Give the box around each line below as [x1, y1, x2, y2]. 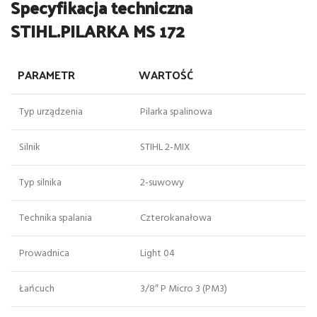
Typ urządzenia [19, 104, 83, 121]
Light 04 [140, 246, 175, 263]
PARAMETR [18, 64, 75, 86]
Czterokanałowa [140, 210, 212, 227]
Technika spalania [19, 210, 92, 227]
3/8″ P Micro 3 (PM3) [140, 281, 227, 298]
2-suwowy [140, 175, 184, 192]
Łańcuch [19, 281, 54, 298]
